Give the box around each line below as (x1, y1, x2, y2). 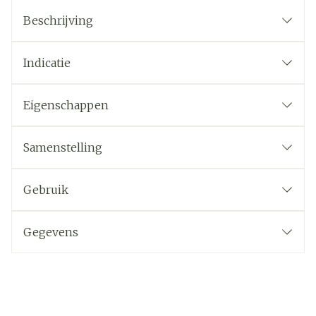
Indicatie (23, 56, 71, 70)
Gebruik (23, 183, 68, 197)
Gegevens (23, 225, 78, 239)
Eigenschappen (23, 98, 109, 112)
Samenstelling (23, 140, 102, 154)
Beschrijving (23, 13, 93, 28)
